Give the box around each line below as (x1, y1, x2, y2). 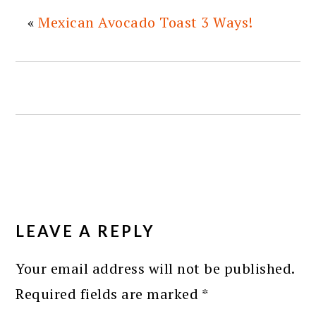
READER (15, 188, 95, 209)
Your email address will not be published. (16, 258, 295, 278)
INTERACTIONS (15, 209, 166, 231)
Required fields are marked (16, 284, 202, 303)
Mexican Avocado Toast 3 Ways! (38, 12, 253, 32)
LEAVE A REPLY (16, 221, 156, 241)
